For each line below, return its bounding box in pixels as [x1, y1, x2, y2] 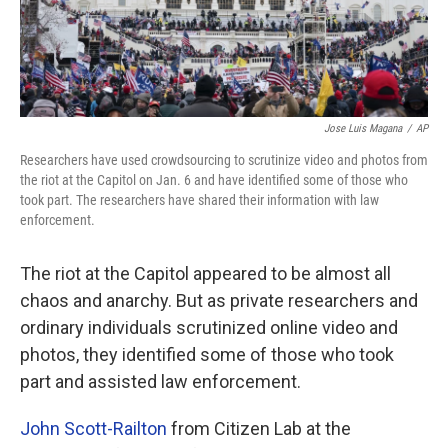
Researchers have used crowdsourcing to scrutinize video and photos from [20, 151, 428, 168]
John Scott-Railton [20, 417, 167, 439]
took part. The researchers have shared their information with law [20, 191, 379, 208]
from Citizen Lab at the [167, 417, 351, 439]
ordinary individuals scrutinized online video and [20, 316, 398, 338]
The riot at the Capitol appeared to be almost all [20, 262, 391, 284]
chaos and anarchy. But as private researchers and [20, 289, 418, 311]
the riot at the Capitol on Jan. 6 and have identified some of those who [20, 171, 408, 188]
